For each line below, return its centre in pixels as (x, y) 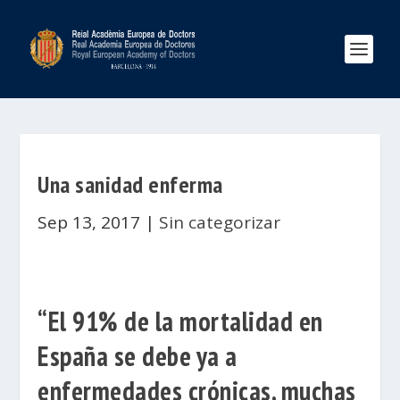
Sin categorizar (220, 222)
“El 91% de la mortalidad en (180, 321)
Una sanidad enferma (130, 184)
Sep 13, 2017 (89, 222)
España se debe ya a (137, 356)
